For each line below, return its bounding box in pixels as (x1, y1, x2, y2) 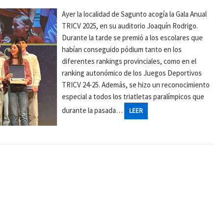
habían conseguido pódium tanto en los (62, 45, 182, 54)
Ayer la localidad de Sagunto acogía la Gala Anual (62, 9, 207, 19)
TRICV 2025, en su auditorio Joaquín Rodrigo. (62, 21, 198, 30)
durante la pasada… (62, 106, 125, 115)
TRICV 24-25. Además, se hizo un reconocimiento (62, 80, 210, 89)
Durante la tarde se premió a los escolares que (62, 33, 203, 42)
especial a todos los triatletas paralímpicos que (62, 92, 205, 101)
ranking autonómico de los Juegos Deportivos (62, 68, 202, 78)
